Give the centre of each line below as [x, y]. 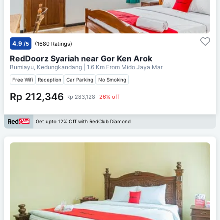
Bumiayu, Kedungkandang [47, 67]
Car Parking [80, 79]
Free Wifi [23, 79]
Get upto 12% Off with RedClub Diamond [83, 122]
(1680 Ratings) [54, 43]
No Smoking [112, 79]
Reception [50, 79]
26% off [109, 96]
